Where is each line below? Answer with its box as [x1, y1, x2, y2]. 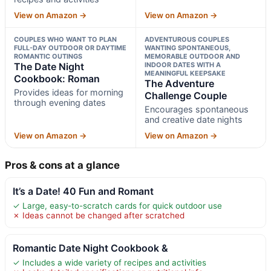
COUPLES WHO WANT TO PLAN [14, 34, 117, 44]
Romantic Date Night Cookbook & [13, 241, 168, 254]
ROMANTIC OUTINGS [14, 51, 82, 60]
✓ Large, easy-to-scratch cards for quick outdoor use [13, 200, 222, 211]
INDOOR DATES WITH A [144, 60, 221, 69]
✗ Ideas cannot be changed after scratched [13, 210, 184, 220]
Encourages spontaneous [144, 103, 249, 114]
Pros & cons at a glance [5, 158, 120, 171]
